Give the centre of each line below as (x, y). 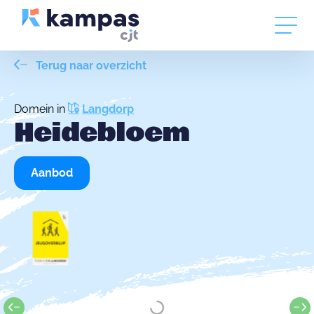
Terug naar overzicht (90, 66)
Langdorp (108, 109)
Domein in (41, 109)
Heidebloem (102, 133)
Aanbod (52, 173)
